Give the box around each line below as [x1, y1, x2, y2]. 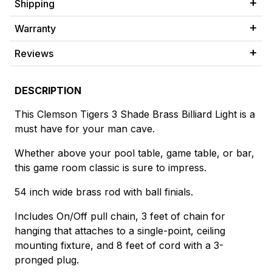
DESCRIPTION [15, 84, 81, 97]
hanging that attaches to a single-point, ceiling [15, 225, 225, 237]
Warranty [15, 22, 56, 35]
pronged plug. [15, 254, 79, 267]
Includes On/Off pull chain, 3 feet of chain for [15, 210, 225, 223]
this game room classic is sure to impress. [15, 161, 206, 174]
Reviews [15, 47, 53, 60]
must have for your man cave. [15, 123, 155, 135]
